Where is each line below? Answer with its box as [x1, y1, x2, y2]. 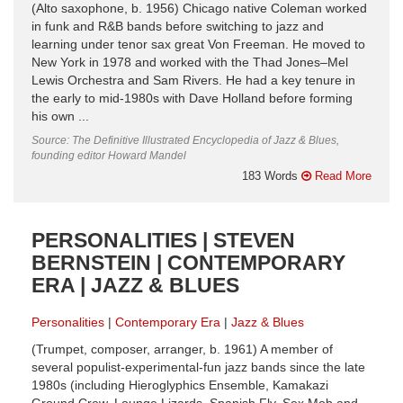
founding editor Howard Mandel [31, 148, 186, 162]
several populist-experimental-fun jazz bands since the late [31, 360, 365, 374]
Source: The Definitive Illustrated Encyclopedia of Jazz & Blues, [31, 133, 339, 147]
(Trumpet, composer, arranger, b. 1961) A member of [31, 342, 333, 356]
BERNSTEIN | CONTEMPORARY [31, 250, 345, 274]
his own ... [31, 109, 89, 123]
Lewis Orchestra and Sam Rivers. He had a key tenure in [31, 73, 355, 87]
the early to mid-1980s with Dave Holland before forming [31, 91, 353, 105]
